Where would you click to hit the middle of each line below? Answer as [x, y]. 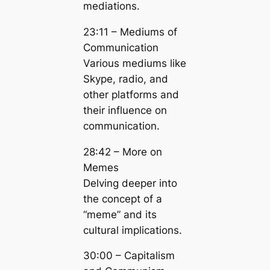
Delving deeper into [130, 183]
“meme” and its [120, 214]
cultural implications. [132, 230]
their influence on [125, 110]
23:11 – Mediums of [130, 32]
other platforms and [131, 94]
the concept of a [122, 199]
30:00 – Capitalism [129, 256]
